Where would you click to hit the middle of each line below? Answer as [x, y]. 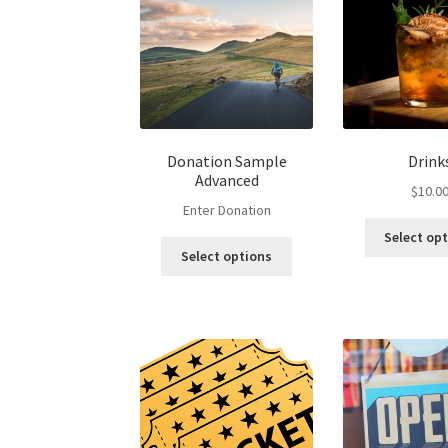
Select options [227, 256]
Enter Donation [226, 209]
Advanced [226, 180]
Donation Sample [226, 161]
